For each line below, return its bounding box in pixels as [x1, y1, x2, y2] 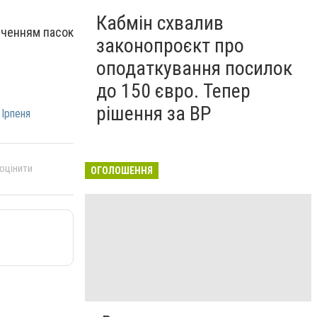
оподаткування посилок [96, 57, 292, 80]
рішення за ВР [96, 102, 211, 125]
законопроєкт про [96, 34, 244, 57]
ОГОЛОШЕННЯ [91, 165, 153, 176]
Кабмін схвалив [96, 11, 224, 35]
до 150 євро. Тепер [96, 79, 250, 103]
